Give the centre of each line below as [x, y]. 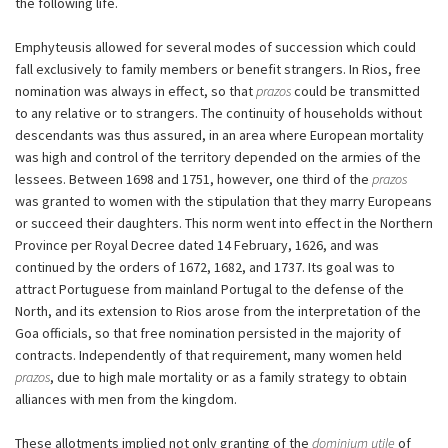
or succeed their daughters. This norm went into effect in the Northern [224, 222]
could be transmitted [355, 90]
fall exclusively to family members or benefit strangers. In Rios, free [218, 68]
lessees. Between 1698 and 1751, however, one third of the [193, 178]
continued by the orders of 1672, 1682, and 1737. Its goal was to [205, 266]
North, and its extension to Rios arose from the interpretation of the [218, 310]
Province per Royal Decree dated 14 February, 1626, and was [197, 244]
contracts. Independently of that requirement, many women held [208, 354]
